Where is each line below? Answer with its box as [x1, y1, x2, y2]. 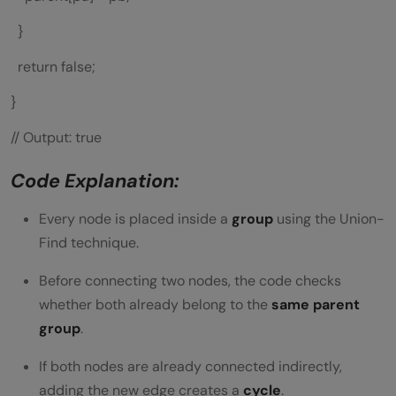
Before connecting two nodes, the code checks [39, 271, 341, 291]
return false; [11, 57, 95, 77]
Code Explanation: [11, 168, 179, 194]
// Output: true [11, 128, 102, 148]
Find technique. [39, 233, 139, 253]
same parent [271, 295, 360, 315]
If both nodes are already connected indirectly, [39, 357, 342, 377]
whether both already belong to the [39, 295, 271, 315]
